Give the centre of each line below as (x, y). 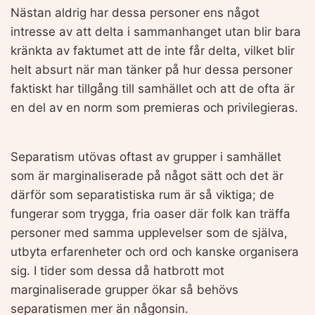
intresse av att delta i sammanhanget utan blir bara (156, 31)
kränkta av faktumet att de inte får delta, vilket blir (153, 50)
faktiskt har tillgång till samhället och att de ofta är (153, 88)
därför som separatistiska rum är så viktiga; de (142, 194)
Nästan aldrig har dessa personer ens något (135, 12)
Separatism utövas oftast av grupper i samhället (146, 156)
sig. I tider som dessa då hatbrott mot (117, 270)
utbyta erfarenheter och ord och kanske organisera (155, 251)
